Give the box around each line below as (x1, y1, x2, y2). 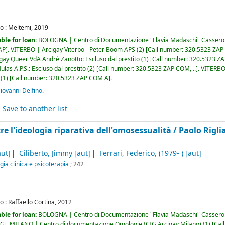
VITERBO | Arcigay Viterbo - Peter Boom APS (11, 45, 136, 54)
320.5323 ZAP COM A (49, 73, 109, 83)
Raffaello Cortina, (8, 197, 57, 207)
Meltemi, (8, 23, 33, 32)
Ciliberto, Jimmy (19, 148, 73, 159)
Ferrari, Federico (99, 148, 155, 159)
